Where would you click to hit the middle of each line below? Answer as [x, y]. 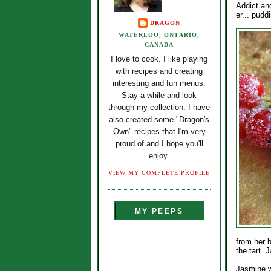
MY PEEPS [159, 211]
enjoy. [159, 156]
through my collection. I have [159, 108]
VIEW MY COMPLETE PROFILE [159, 172]
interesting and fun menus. [159, 83]
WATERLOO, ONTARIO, [159, 35]
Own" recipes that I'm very [159, 132]
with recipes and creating [159, 71]
